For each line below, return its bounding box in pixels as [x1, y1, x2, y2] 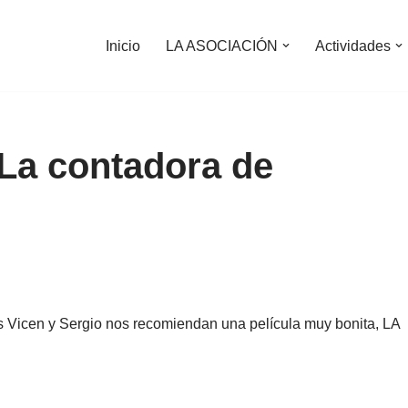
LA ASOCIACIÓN [166, 37, 278, 54]
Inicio [106, 37, 140, 54]
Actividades [315, 37, 391, 54]
